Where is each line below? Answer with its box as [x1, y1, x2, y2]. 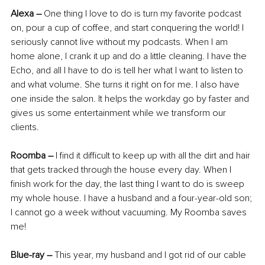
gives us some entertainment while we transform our [11, 106, 228, 119]
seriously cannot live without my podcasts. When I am [11, 35, 230, 48]
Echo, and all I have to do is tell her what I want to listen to [11, 64, 245, 76]
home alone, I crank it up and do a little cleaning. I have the [11, 50, 249, 62]
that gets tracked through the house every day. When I [11, 163, 234, 176]
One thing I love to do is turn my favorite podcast [41, 7, 244, 20]
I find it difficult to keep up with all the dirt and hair [53, 149, 253, 161]
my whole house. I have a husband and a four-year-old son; [11, 192, 254, 204]
